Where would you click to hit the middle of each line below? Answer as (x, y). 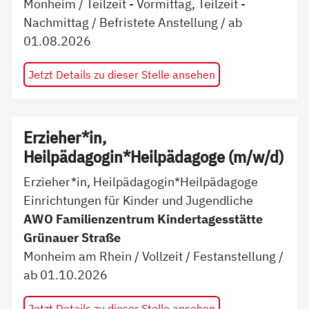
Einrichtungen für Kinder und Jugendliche (139, 200)
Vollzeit (163, 256)
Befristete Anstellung (159, 22)
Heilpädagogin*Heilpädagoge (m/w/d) (154, 157)
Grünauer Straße (72, 238)
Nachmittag (57, 22)
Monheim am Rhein (78, 256)
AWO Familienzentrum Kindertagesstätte (143, 219)
